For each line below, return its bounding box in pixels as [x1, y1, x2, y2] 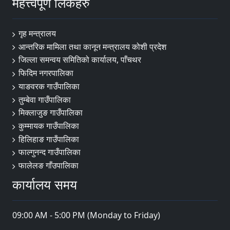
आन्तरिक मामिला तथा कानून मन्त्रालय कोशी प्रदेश [18, 41, 166, 52]
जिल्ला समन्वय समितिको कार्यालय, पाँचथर [18, 54, 141, 66]
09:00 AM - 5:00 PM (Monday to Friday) [12, 209, 160, 221]
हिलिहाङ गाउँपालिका [18, 133, 79, 145]
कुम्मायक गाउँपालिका [18, 120, 79, 132]
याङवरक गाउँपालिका [18, 80, 80, 92]
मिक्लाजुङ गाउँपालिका [18, 107, 83, 119]
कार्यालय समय [12, 175, 77, 193]
